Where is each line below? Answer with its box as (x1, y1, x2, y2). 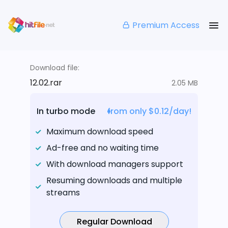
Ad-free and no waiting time (46, 142, 159, 154)
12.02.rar (30, 77, 62, 89)
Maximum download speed (46, 126, 153, 138)
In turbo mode (37, 105, 95, 118)
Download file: (30, 63, 79, 73)
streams (46, 187, 80, 199)
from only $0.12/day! (107, 105, 191, 118)
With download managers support (46, 158, 183, 170)
